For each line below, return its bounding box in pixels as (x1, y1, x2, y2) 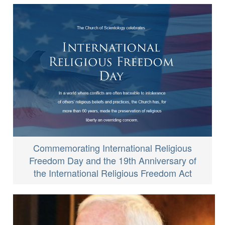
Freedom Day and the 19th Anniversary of (29, 153, 196, 167)
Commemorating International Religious (33, 141, 192, 154)
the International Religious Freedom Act (33, 166, 192, 179)
